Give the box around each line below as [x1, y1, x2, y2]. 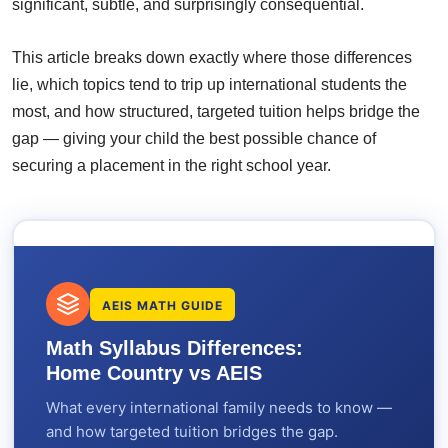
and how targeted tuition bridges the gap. [45, 422, 338, 442]
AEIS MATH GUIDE [101, 297, 223, 313]
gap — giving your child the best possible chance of [12, 129, 376, 147]
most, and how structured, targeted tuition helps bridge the [12, 102, 420, 120]
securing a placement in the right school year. [12, 156, 331, 174]
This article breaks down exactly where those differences [12, 48, 412, 66]
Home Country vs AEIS [45, 362, 262, 385]
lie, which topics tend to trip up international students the [12, 75, 407, 93]
